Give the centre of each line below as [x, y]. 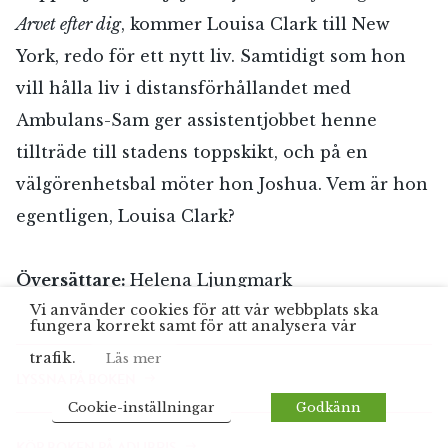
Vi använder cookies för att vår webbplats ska [204, 310]
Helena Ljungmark [211, 279]
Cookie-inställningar [142, 407]
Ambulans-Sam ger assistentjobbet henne [196, 119]
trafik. [55, 358]
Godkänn [329, 407]
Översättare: [73, 279]
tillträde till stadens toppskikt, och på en [192, 151]
